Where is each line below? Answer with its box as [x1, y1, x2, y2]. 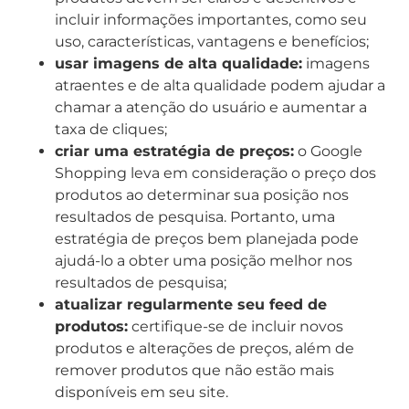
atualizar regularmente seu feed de [55, 296, 327, 314]
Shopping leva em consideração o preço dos [55, 164, 376, 183]
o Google [294, 142, 362, 161]
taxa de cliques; [55, 121, 167, 139]
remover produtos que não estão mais [55, 362, 334, 380]
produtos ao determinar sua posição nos [55, 186, 349, 204]
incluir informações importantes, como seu [55, 11, 367, 29]
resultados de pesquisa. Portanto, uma [55, 208, 335, 226]
